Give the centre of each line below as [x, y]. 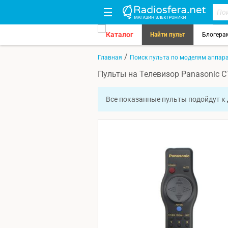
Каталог [120, 35]
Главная [110, 57]
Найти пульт [168, 35]
